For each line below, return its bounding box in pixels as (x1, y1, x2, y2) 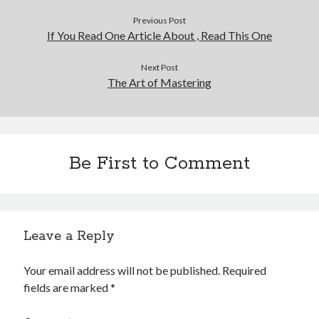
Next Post (141, 62, 178, 73)
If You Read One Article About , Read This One (47, 28, 272, 42)
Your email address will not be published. (23, 263, 221, 277)
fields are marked (23, 281, 111, 294)
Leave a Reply (23, 228, 115, 245)
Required (222, 263, 267, 277)
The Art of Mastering (108, 75, 211, 89)
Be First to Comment (69, 152, 250, 175)
